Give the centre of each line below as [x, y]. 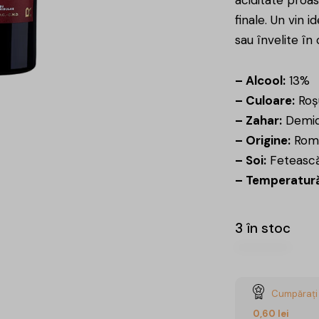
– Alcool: [260, 80]
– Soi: [251, 160]
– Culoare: [265, 100]
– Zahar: [258, 120]
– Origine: [263, 140]
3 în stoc [263, 228]
